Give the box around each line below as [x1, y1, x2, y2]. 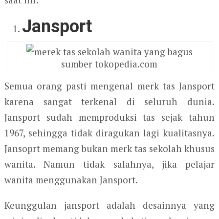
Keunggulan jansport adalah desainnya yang [4, 198, 215, 211]
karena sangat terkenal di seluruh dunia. [4, 95, 215, 108]
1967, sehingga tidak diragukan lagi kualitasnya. [4, 126, 215, 139]
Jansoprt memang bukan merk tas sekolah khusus [4, 142, 215, 154]
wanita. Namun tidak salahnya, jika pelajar [4, 157, 215, 170]
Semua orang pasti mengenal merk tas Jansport [4, 79, 215, 92]
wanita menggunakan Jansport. [4, 173, 138, 186]
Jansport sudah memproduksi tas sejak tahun [4, 110, 215, 123]
